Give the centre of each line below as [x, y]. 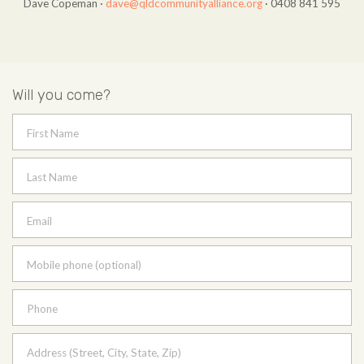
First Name [53, 133]
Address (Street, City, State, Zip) [104, 352]
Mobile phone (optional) [84, 264]
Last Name [52, 177]
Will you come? [61, 95]
